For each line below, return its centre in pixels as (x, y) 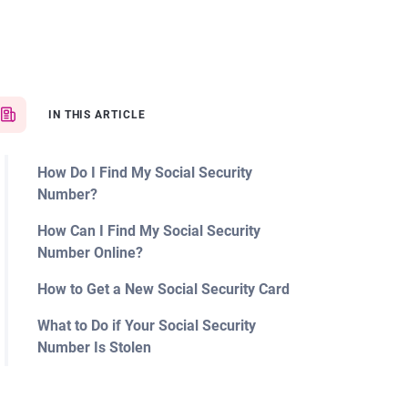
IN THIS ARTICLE (97, 115)
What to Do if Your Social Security (146, 326)
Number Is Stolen (94, 347)
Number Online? (90, 253)
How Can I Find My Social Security (148, 231)
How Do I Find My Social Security (144, 173)
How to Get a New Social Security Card (163, 289)
